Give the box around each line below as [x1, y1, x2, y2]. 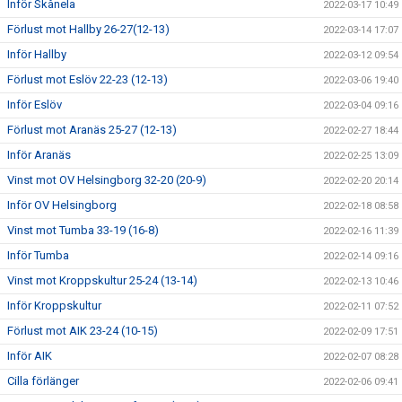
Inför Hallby [7, 47, 66, 61]
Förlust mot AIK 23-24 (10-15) [7, 323, 158, 337]
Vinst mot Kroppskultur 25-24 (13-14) [7, 273, 197, 287]
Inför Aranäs [7, 147, 71, 162]
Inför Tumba [7, 248, 69, 262]
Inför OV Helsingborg [7, 197, 117, 212]
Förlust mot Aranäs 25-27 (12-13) [7, 122, 177, 136]
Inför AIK [7, 348, 52, 363]
